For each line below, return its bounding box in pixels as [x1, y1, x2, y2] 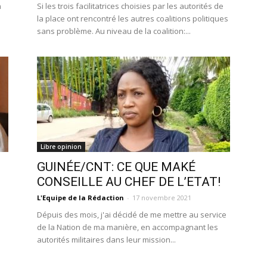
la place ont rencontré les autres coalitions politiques [37, 13, 228, 24]
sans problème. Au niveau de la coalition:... [37, 26, 191, 36]
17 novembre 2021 [132, 193, 191, 202]
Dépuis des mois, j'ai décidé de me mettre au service [37, 209, 226, 220]
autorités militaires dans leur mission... [37, 234, 176, 245]
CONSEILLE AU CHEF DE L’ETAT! [37, 175, 221, 189]
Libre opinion [41, 142, 82, 151]
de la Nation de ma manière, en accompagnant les [37, 222, 218, 232]
